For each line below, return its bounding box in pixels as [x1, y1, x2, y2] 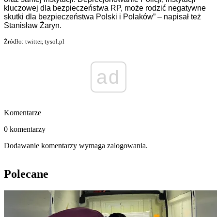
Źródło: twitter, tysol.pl [4, 38, 64, 46]
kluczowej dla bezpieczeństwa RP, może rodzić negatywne [4, 4, 206, 13]
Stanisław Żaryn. [4, 21, 62, 30]
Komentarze [4, 108, 41, 117]
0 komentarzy [4, 125, 46, 134]
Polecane [4, 168, 48, 181]
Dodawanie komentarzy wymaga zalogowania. [4, 141, 148, 150]
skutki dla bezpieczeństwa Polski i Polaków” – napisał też [4, 13, 201, 21]
